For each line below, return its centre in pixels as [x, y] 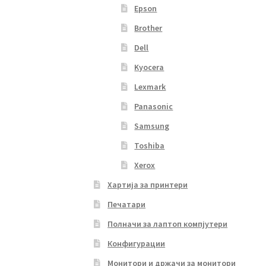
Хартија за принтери [148, 184]
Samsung [152, 126]
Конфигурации [137, 243]
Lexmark [150, 86]
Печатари [127, 204]
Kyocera [149, 67]
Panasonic [154, 106]
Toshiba [150, 145]
